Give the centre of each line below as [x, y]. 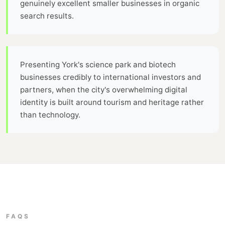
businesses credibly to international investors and [110, 77]
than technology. [50, 115]
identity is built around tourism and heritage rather [112, 102]
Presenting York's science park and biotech [98, 64]
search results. [47, 16]
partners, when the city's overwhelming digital [104, 89]
